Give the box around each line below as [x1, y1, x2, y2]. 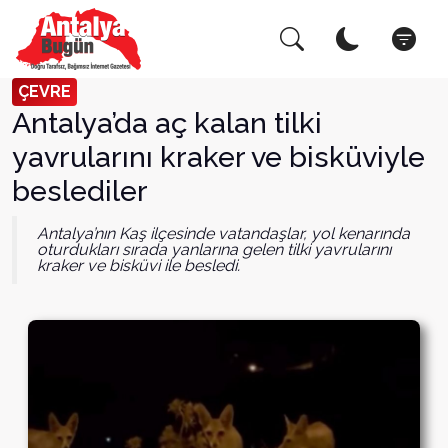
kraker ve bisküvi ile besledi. [37, 256, 240, 275]
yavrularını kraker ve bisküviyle [12, 140, 425, 174]
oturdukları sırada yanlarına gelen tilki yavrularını [37, 240, 391, 259]
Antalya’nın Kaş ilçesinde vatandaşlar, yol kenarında [37, 224, 410, 243]
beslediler [12, 174, 148, 208]
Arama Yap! [25, 30, 151, 57]
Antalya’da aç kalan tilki [12, 106, 322, 140]
